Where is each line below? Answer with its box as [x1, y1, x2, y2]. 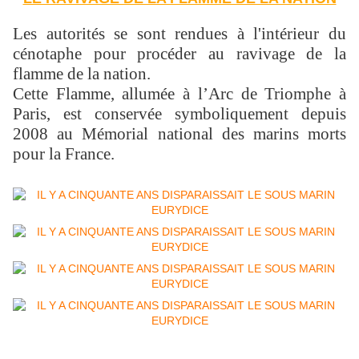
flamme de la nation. [13, 64, 151, 84]
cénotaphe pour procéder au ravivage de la [13, 44, 346, 64]
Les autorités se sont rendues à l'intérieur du [13, 24, 346, 44]
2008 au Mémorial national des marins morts [13, 124, 346, 144]
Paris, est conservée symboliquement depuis [13, 104, 346, 124]
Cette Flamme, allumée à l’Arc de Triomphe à [13, 84, 346, 104]
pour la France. [13, 144, 115, 164]
